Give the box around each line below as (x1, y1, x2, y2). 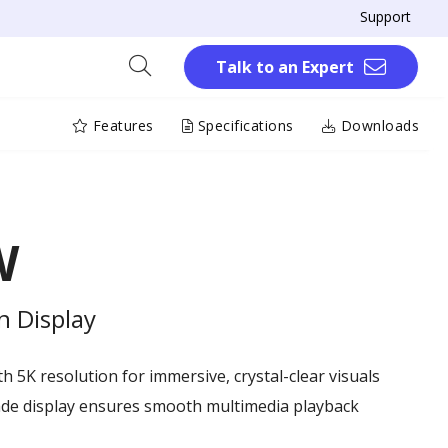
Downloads (336, 115, 419, 135)
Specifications (193, 115, 294, 135)
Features (88, 115, 154, 135)
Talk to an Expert (216, 56, 354, 78)
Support (360, 7, 411, 26)
